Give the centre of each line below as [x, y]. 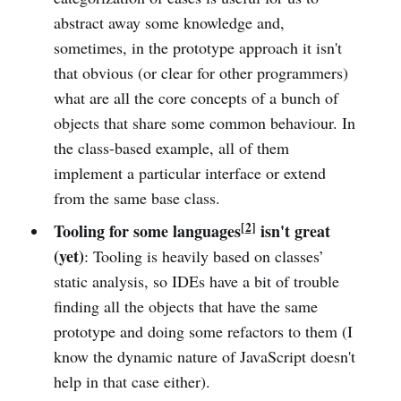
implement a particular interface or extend [189, 173]
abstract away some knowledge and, [169, 23]
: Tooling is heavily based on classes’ [204, 256]
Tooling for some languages [147, 231]
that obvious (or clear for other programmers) [200, 73]
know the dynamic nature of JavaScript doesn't [204, 357]
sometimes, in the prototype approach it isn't [197, 48]
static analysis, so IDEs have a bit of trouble [196, 282]
